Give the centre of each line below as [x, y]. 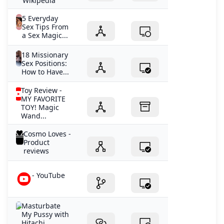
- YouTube [48, 175]
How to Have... [45, 71]
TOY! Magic [40, 107]
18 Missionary [45, 54]
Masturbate [41, 205]
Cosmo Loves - [47, 133]
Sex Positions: [44, 63]
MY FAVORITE [43, 98]
